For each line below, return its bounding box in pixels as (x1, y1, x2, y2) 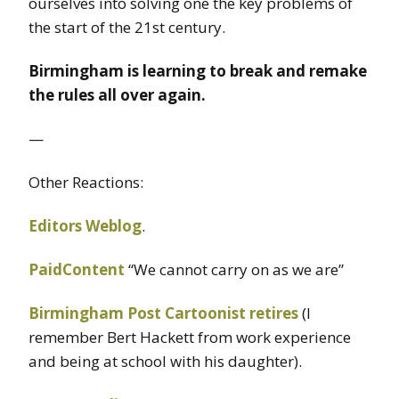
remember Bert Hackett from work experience (28, 327, 351, 348)
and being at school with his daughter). (28, 351, 302, 372)
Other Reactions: (28, 172, 143, 193)
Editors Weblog (28, 216, 142, 237)
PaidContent (28, 259, 125, 281)
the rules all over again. (28, 85, 206, 106)
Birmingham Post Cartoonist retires (28, 303, 298, 324)
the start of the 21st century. (28, 17, 225, 38)
